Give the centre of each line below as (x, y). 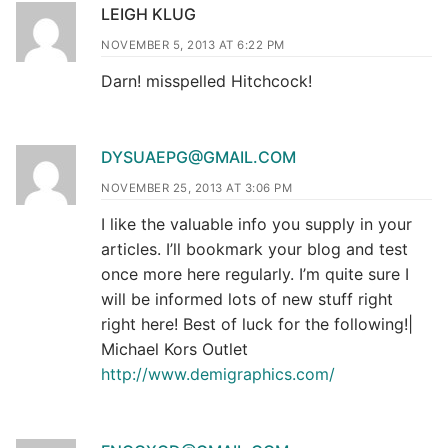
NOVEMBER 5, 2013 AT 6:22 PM (193, 44)
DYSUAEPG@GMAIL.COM (198, 157)
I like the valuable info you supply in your (256, 224)
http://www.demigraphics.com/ (218, 374)
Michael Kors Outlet (174, 349)
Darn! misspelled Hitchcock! (206, 80)
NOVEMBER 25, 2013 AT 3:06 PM (196, 188)
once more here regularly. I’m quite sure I (255, 274)
